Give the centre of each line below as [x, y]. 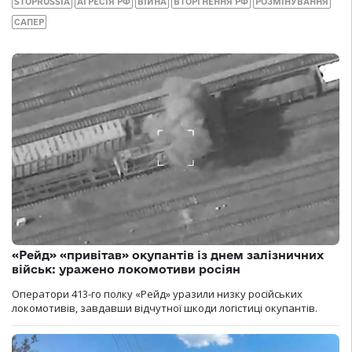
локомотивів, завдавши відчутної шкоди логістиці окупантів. [165, 308]
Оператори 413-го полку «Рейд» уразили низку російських [157, 294]
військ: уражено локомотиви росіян [126, 269]
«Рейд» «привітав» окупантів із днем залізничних [168, 255]
